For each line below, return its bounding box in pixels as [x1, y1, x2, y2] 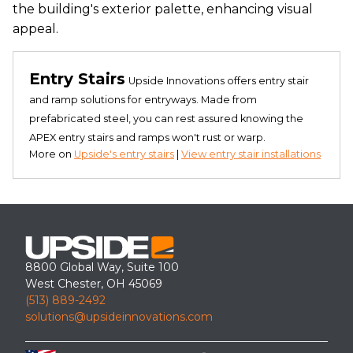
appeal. [13, 20, 58, 36]
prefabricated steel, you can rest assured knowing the [29, 112, 303, 124]
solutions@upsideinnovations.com [25, 309, 213, 324]
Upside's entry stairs [74, 147, 174, 160]
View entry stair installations [181, 147, 321, 160]
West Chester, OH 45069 [25, 276, 162, 291]
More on [29, 147, 74, 160]
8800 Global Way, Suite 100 [25, 259, 179, 274]
